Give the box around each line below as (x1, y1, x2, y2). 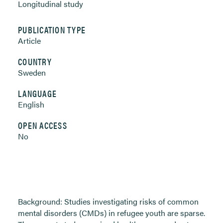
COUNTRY (18, 55, 52, 68)
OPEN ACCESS (18, 119, 67, 131)
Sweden (18, 67, 46, 78)
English (18, 99, 44, 110)
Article (18, 35, 41, 46)
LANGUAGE (18, 87, 57, 100)
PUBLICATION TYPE (18, 23, 86, 36)
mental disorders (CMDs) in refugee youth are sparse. (18, 207, 205, 219)
